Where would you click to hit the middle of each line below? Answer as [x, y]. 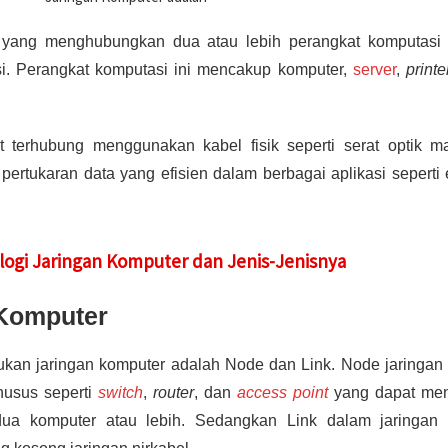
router [174, 392]
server [374, 69]
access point [283, 392]
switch [121, 392]
